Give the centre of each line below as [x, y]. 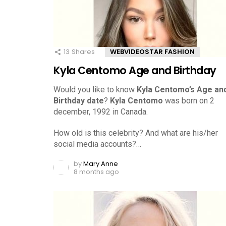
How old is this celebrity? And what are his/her [136, 133]
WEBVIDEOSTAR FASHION [152, 51]
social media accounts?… [97, 144]
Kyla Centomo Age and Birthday [135, 70]
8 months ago [96, 172]
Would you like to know [95, 89]
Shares [83, 51]
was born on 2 [189, 100]
